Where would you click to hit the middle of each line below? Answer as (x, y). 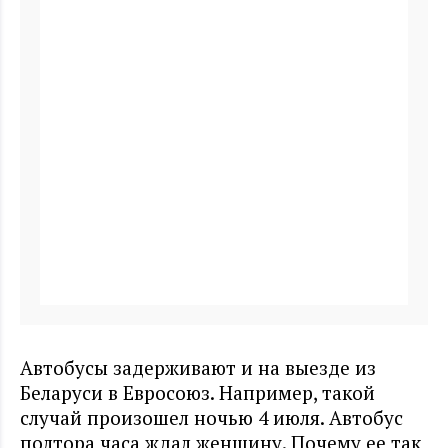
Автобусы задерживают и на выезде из (198, 367)
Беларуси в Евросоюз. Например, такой (197, 392)
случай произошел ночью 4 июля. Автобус (211, 417)
